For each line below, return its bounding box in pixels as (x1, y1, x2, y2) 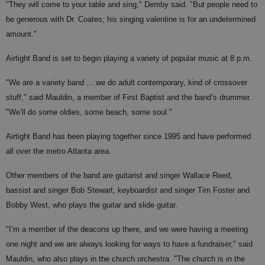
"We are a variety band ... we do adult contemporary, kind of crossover (6, 78, 247, 87)
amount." (6, 30, 37, 38)
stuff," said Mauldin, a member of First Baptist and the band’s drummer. (6, 93, 251, 102)
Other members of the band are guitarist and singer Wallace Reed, (6, 171, 232, 180)
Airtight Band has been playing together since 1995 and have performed (6, 132, 251, 141)
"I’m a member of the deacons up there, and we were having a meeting (6, 225, 248, 234)
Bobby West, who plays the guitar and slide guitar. (6, 201, 177, 209)
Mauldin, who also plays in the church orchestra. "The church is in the (6, 254, 245, 263)
